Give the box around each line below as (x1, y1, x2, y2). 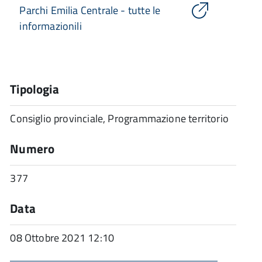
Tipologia (10, 80, 59, 98)
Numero (10, 139, 55, 158)
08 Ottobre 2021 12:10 (10, 230, 115, 246)
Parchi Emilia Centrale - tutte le (19, 2, 161, 18)
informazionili (19, 18, 82, 34)
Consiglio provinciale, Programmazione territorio (10, 111, 229, 126)
